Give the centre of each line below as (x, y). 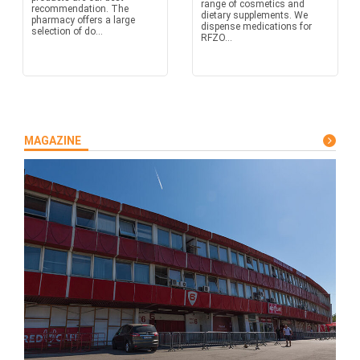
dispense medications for (256, 27)
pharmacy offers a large (83, 20)
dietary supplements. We (254, 15)
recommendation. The (80, 9)
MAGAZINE (53, 141)
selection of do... (67, 31)
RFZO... (217, 38)
